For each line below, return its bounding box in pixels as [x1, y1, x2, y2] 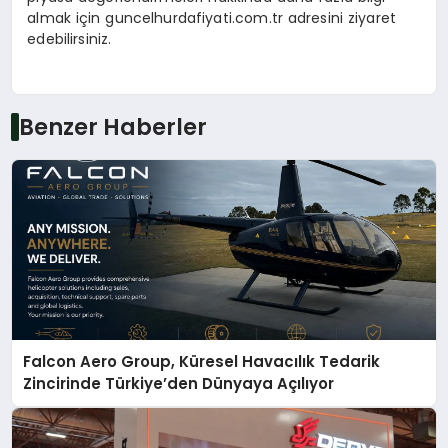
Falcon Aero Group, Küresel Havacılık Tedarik [23, 350, 381, 372]
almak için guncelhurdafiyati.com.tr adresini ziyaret [27, 8, 397, 29]
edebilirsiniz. [27, 29, 112, 50]
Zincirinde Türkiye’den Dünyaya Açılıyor [23, 372, 335, 394]
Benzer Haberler [18, 110, 207, 143]
